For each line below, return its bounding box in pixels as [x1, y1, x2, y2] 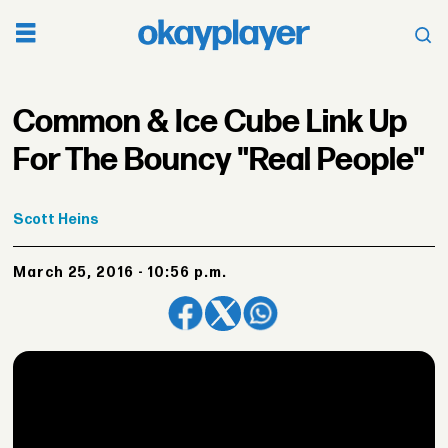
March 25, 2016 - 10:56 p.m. [27, 264, 227, 282]
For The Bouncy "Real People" [13, 140, 426, 180]
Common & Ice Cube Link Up [13, 102, 408, 142]
